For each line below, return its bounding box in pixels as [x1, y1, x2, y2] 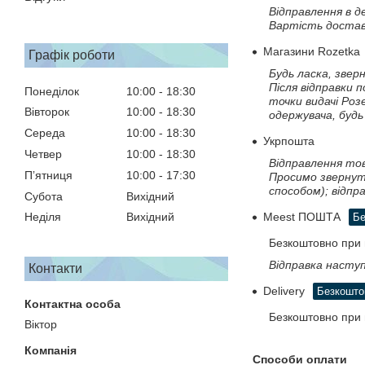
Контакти [29, 262, 82, 276]
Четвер [24, 147, 62, 161]
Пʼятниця [24, 168, 73, 182]
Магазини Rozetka [263, 44, 360, 58]
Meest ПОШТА [263, 209, 341, 223]
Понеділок [24, 84, 79, 98]
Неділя [24, 210, 61, 224]
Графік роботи [29, 47, 115, 62]
